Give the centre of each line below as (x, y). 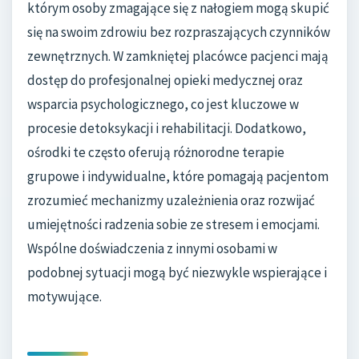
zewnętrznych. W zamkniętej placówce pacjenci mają (178, 56)
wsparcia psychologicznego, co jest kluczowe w (163, 105)
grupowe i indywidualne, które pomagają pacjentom (178, 177)
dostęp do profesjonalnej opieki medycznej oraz (165, 81)
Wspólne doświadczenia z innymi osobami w (152, 249)
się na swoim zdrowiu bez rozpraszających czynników (179, 32)
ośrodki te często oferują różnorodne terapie (156, 153)
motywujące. (65, 297)
